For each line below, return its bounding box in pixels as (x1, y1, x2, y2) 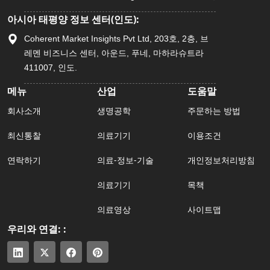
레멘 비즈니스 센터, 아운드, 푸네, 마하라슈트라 (24, 48, 204, 58)
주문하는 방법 (187, 104, 240, 116)
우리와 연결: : (7, 222, 66, 236)
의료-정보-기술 (97, 154, 154, 166)
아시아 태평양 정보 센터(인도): (7, 12, 139, 26)
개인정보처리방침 (187, 154, 255, 166)
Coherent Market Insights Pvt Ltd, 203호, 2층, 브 (24, 33, 209, 43)
